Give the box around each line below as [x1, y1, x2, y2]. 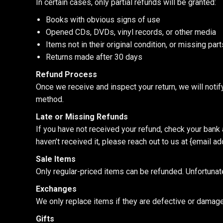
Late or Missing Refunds [36, 112, 128, 121]
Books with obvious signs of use [46, 15, 160, 24]
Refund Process [36, 70, 97, 79]
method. [36, 95, 64, 104]
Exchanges [36, 184, 77, 194]
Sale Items [36, 154, 76, 164]
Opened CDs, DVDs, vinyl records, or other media [46, 27, 216, 37]
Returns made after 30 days [46, 52, 142, 62]
